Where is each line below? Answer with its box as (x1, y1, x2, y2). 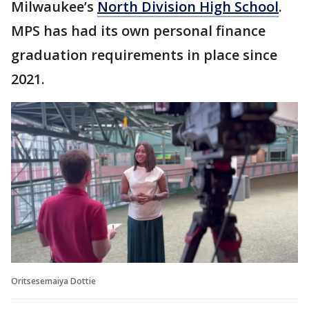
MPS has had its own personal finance (11, 21, 266, 40)
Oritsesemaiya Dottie (11, 275, 96, 288)
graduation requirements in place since (11, 45, 277, 64)
